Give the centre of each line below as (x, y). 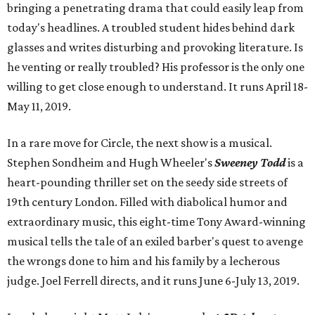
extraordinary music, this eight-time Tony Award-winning (156, 221)
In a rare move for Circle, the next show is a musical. (140, 143)
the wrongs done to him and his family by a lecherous (143, 261)
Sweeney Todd (250, 162)
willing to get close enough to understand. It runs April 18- (157, 86)
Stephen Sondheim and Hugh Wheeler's (111, 162)
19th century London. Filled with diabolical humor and (147, 202)
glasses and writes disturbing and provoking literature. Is (155, 47)
